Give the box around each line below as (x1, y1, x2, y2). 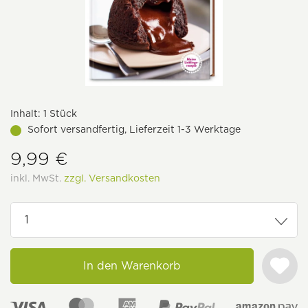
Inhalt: (10, 108, 41, 119)
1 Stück (41, 108, 77, 119)
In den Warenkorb (83, 259, 181, 272)
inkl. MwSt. (10, 173, 64, 184)
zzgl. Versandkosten (64, 173, 160, 184)
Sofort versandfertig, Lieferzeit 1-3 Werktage (27, 124, 241, 135)
